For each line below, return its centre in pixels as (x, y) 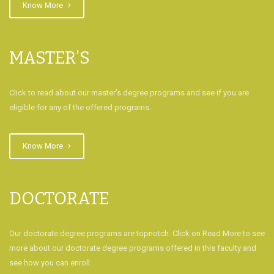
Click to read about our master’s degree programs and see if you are (129, 93)
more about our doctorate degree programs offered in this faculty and (133, 248)
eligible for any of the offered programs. (80, 107)
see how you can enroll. (50, 263)
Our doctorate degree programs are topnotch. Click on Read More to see (137, 233)
